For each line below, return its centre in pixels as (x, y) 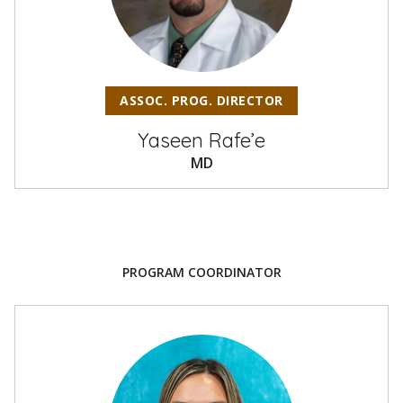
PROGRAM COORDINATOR (201, 272)
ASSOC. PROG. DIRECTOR (201, 100)
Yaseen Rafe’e (201, 140)
